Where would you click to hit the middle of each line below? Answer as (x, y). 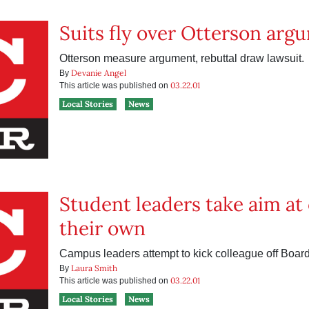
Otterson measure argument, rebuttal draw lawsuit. (181, 58)
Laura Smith (94, 268)
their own (102, 228)
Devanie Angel (98, 73)
